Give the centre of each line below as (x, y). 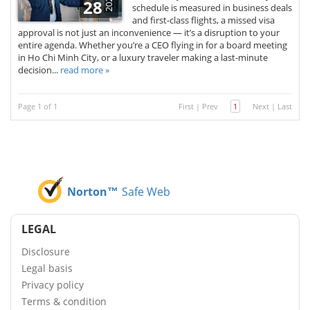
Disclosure (46, 252)
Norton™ (93, 191)
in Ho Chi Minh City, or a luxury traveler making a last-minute (143, 58)
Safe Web (146, 191)
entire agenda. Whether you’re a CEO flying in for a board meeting (153, 45)
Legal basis (47, 268)
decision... (39, 70)
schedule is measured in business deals (212, 8)
